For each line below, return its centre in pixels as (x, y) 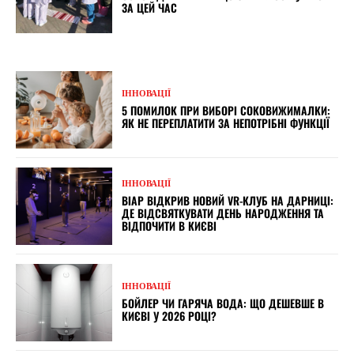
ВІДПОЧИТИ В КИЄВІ (169, 226)
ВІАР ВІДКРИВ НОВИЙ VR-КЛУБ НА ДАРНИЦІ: (228, 201)
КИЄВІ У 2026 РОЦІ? (169, 316)
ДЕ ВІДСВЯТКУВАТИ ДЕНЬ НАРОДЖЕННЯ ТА (223, 213)
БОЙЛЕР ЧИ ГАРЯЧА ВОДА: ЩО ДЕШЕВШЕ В (223, 303)
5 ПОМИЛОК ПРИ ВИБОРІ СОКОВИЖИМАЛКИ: (226, 111)
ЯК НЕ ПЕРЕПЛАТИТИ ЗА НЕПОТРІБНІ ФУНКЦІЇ (226, 123)
